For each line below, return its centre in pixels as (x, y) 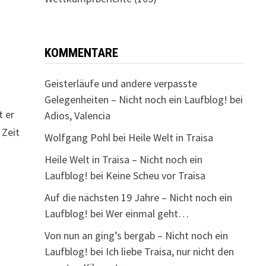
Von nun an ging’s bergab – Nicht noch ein (136, 235)
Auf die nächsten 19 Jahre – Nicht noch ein (138, 197)
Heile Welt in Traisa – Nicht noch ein (123, 159)
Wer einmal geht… (147, 213)
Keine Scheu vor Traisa (155, 175)
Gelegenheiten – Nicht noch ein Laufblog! (136, 99)
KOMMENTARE (81, 53)
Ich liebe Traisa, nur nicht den (170, 251)
